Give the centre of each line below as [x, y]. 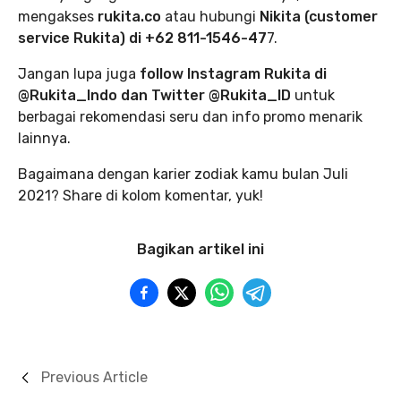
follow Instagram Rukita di [233, 73]
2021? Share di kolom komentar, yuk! [141, 195]
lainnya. [44, 138]
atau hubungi [212, 16]
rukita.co [131, 16]
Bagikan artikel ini [200, 249]
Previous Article [94, 377]
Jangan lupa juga [79, 73]
